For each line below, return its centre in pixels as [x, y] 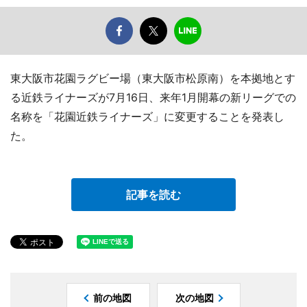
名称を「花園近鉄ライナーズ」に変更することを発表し [147, 117]
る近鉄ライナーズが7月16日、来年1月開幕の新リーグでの [153, 98]
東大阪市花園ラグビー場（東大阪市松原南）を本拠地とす [153, 78]
